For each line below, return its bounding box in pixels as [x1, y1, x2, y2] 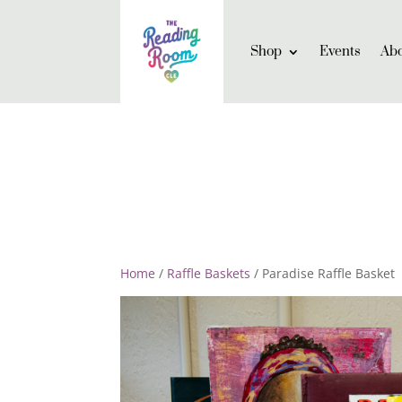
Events [319, 42, 362, 60]
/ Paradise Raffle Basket [250, 265, 396, 282]
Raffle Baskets [167, 265, 251, 282]
